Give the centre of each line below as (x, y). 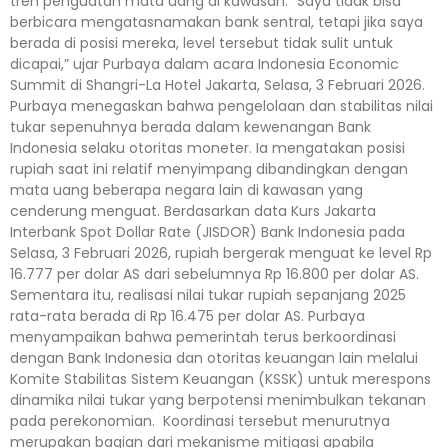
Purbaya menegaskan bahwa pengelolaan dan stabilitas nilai (221, 105)
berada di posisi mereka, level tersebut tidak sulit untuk (201, 42)
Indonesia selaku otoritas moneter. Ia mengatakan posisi (207, 147)
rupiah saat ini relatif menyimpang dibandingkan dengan (209, 168)
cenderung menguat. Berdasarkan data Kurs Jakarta (193, 210)
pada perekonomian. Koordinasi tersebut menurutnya (200, 420)
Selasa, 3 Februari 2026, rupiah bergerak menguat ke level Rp (221, 252)
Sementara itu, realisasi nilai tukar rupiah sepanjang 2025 (208, 294)
